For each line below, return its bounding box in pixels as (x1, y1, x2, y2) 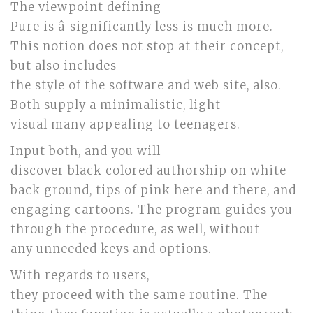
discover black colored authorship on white (10, 163, 286, 178)
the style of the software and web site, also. (10, 78, 282, 93)
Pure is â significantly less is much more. (10, 20, 273, 34)
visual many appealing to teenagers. (10, 117, 240, 132)
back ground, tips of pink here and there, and (10, 183, 296, 198)
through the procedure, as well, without (10, 222, 260, 237)
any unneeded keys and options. (10, 242, 212, 256)
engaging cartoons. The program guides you (10, 203, 293, 217)
